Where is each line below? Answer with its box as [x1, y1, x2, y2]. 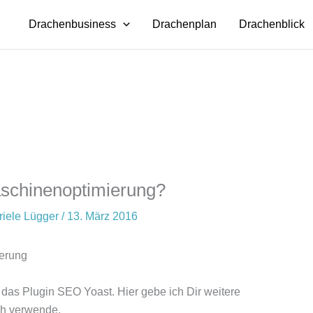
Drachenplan [152, 18, 217, 30]
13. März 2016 [66, 210, 138, 223]
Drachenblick [239, 18, 305, 30]
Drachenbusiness [29, 18, 117, 30]
